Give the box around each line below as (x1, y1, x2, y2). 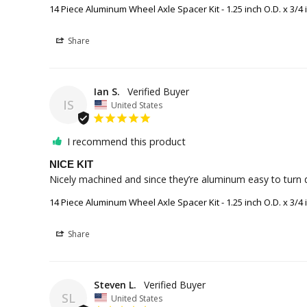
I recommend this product (67, 134, 186, 148)
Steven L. (94, 278, 136, 291)
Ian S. (94, 85, 120, 99)
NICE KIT (49, 158, 93, 170)
